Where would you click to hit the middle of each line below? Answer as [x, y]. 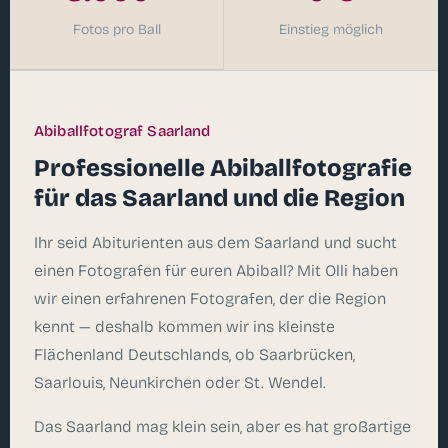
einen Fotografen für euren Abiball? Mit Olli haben [216, 270]
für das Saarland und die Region [219, 197]
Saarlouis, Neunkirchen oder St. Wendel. [180, 382]
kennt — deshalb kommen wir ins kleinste [184, 326]
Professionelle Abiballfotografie [223, 167]
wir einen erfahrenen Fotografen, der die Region [210, 298]
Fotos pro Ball [116, 29]
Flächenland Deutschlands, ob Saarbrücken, [194, 354]
